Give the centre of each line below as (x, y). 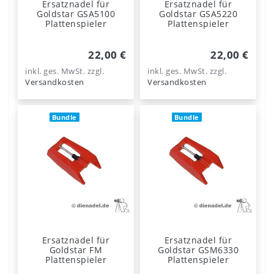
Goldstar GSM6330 (198, 250)
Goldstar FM (76, 250)
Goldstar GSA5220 (198, 13)
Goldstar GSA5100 (76, 13)
